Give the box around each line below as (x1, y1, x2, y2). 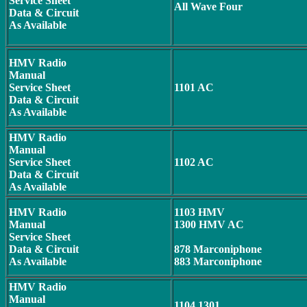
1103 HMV (174, 206, 225, 218)
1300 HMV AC (174, 219, 244, 230)
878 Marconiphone (174, 243, 262, 255)
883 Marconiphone (174, 256, 262, 267)
